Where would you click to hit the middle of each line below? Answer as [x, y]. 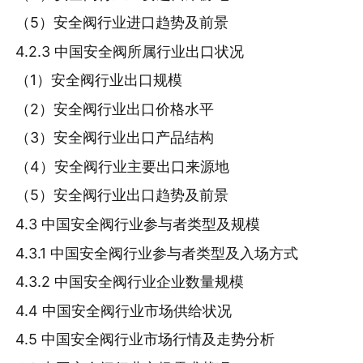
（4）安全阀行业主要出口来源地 [123, 166]
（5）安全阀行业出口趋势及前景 [122, 195]
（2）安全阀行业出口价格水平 [115, 109]
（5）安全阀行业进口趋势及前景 [122, 23]
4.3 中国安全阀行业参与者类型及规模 [138, 224]
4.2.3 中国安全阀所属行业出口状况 [130, 51]
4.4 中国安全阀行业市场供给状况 [124, 310]
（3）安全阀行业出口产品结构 [115, 138]
